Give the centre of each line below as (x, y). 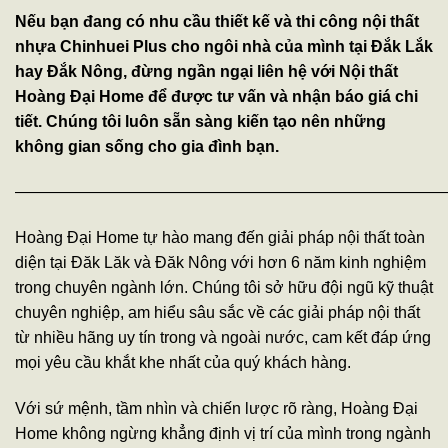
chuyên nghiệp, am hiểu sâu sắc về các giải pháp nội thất (217, 313)
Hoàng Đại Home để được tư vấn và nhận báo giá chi (216, 96)
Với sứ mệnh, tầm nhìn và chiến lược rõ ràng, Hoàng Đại (216, 409)
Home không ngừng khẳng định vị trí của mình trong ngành (223, 434)
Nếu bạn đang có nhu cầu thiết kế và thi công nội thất (217, 21)
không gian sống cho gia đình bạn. (147, 146)
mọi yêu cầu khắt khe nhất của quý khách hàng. (183, 363)
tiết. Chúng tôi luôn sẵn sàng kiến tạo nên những (200, 121)
